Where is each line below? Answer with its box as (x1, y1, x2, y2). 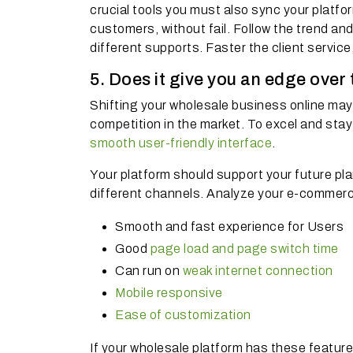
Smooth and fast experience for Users (115, 220, 344, 233)
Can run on (115, 264, 183, 277)
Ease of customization (115, 308, 251, 321)
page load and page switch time (150, 242, 339, 255)
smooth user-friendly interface (90, 136, 272, 150)
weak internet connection (182, 264, 333, 277)
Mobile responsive (115, 286, 223, 299)
